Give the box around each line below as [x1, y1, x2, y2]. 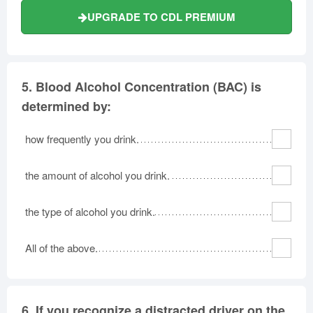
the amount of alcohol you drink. [25, 167, 170, 182]
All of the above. [25, 240, 98, 255]
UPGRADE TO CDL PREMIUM [87, 8, 235, 24]
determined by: [22, 96, 111, 115]
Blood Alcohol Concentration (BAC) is [36, 77, 261, 96]
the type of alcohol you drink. [25, 203, 155, 219]
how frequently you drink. [25, 131, 139, 146]
